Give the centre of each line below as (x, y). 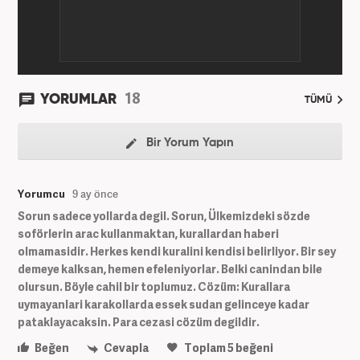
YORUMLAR (80, 100)
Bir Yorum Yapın (188, 143)
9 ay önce (95, 194)
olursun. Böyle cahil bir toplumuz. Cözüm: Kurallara (154, 287)
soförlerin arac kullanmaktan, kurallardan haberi (148, 234)
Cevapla (125, 348)
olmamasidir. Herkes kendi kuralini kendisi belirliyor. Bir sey (177, 252)
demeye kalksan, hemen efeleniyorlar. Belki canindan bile (170, 269)
